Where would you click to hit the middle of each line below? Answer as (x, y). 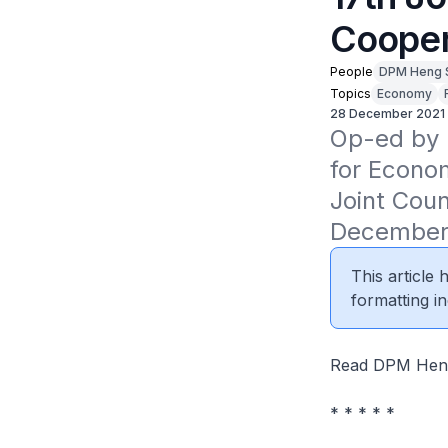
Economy (404, 93)
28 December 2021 (387, 113)
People (351, 71)
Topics (350, 93)
